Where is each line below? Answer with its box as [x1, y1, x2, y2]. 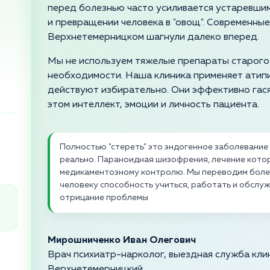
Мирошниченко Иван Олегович [48, 236, 196, 246]
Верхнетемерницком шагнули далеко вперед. [48, 33, 259, 43]
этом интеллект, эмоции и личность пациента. [48, 100, 259, 110]
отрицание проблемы [60, 193, 148, 202]
